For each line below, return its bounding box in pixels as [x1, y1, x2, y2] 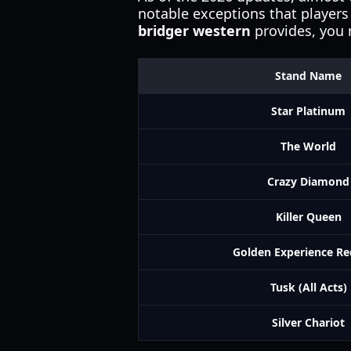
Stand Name [275, 68, 342, 83]
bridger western [138, 21, 251, 40]
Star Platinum [271, 103, 346, 118]
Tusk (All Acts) [270, 280, 347, 295]
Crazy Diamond [267, 174, 349, 189]
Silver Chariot [272, 315, 345, 330]
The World [280, 139, 336, 154]
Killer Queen [275, 209, 342, 224]
